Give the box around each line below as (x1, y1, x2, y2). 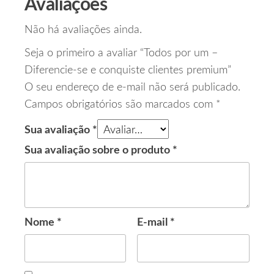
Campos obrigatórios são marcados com (24, 99, 216, 111)
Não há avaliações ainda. (24, 24, 142, 36)
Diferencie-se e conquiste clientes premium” (24, 65, 231, 76)
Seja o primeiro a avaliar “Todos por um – (24, 48, 218, 59)
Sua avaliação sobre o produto (24, 145, 172, 157)
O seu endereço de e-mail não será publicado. (24, 82, 240, 94)
